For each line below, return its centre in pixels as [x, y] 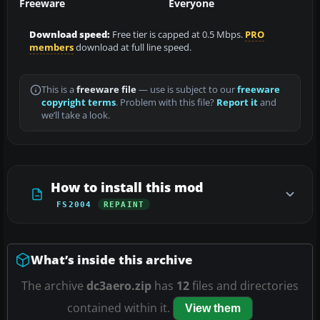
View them [213, 309]
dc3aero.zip [119, 286]
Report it [237, 103]
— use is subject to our [187, 90]
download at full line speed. [132, 48]
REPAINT [124, 205]
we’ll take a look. [76, 116]
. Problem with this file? [166, 103]
